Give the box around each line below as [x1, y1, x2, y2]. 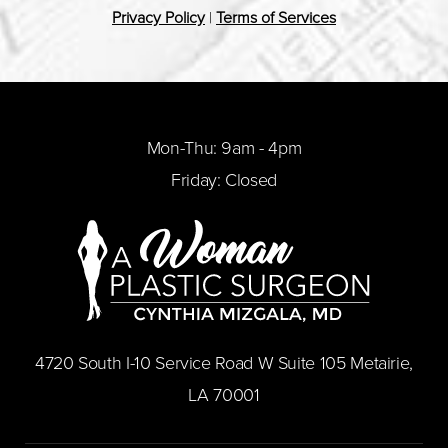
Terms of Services [216, 7, 336, 28]
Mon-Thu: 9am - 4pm [146, 136, 302, 159]
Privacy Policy [112, 7, 205, 28]
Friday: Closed [171, 168, 277, 191]
